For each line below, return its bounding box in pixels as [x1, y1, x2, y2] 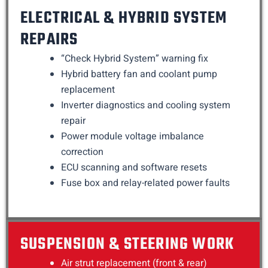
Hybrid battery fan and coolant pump [61, 67, 217, 82]
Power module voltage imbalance [61, 129, 204, 144]
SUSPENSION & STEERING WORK [20, 232, 234, 258]
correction [61, 145, 103, 160]
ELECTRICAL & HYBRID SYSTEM [20, 5, 227, 32]
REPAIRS [20, 27, 78, 53]
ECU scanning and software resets [61, 160, 207, 175]
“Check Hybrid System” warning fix [61, 51, 208, 66]
